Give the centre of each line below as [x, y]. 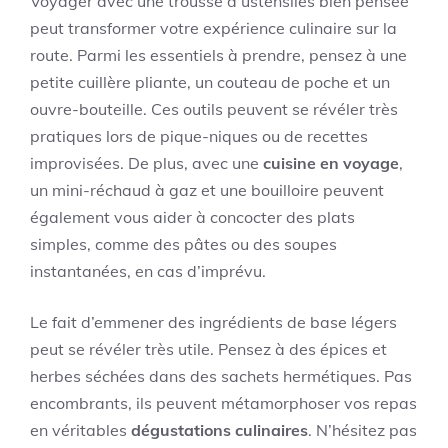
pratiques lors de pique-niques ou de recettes [199, 135]
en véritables [80, 429]
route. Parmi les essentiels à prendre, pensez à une [218, 54]
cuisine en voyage [331, 162]
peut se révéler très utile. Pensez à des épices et [208, 348]
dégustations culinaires [219, 429]
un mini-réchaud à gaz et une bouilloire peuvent [207, 189]
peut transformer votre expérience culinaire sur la [213, 27]
